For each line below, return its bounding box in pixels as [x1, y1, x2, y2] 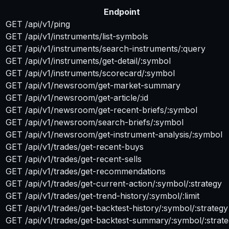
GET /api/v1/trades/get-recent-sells [6, 153, 142, 164]
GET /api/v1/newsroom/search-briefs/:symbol [6, 117, 184, 127]
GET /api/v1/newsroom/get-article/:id [6, 92, 148, 103]
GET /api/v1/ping [6, 18, 70, 29]
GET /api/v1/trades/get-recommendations [6, 166, 166, 176]
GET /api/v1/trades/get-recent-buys [6, 141, 144, 152]
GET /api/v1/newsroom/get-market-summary [6, 80, 180, 90]
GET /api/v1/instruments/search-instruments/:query [6, 43, 205, 54]
